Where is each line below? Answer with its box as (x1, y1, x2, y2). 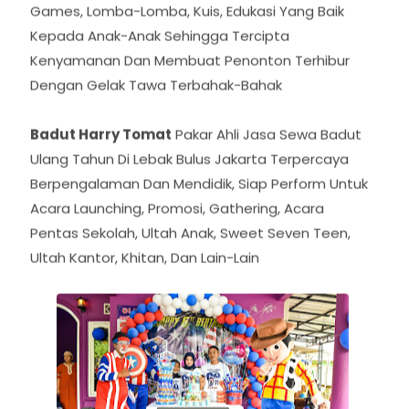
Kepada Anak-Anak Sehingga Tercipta (30, 43, 289, 63)
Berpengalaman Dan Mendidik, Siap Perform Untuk (30, 191, 368, 211)
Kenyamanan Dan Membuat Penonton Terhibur (30, 68, 350, 88)
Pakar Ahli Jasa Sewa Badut (172, 142, 362, 162)
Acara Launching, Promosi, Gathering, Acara (30, 215, 324, 236)
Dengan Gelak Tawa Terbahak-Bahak (30, 92, 282, 112)
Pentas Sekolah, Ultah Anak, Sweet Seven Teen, (30, 240, 351, 260)
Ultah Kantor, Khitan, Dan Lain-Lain (30, 265, 259, 285)
